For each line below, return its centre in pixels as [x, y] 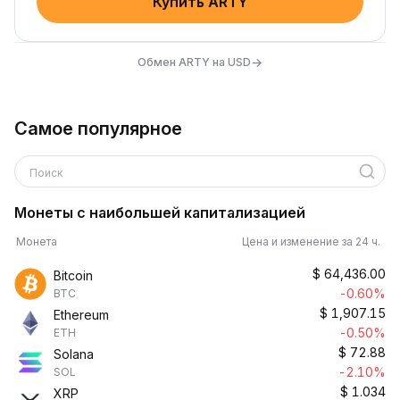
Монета [37, 242]
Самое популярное [98, 129]
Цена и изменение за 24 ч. [314, 242]
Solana [74, 354]
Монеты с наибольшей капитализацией [160, 212]
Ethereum [81, 315]
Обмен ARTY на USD [194, 62]
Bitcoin [73, 275]
